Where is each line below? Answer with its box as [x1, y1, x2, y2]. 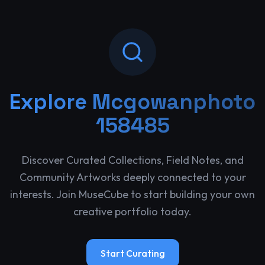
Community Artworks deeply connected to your [19, 170, 246, 184]
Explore [9, 88, 92, 115]
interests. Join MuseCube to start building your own [10, 188, 255, 201]
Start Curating [100, 247, 165, 259]
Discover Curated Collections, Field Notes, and [21, 153, 244, 167]
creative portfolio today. [73, 205, 192, 218]
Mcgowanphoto [92, 88, 256, 115]
